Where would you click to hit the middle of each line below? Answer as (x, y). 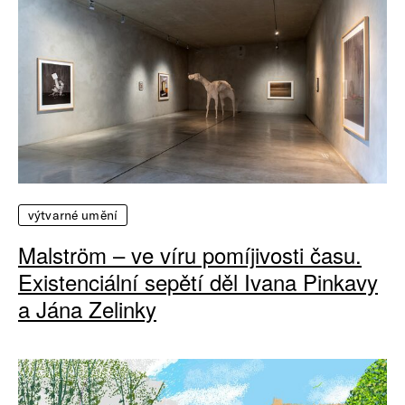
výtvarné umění (73, 216)
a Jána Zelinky (87, 309)
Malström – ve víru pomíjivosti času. (190, 255)
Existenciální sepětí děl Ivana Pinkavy (198, 282)
